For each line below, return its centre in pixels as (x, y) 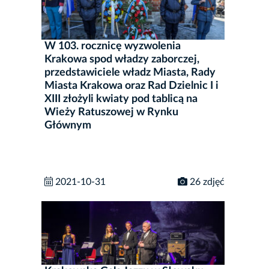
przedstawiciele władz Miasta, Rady (130, 73)
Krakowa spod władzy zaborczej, (122, 60)
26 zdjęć (206, 182)
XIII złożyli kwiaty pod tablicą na (121, 99)
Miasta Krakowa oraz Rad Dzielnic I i (131, 86)
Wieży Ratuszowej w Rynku (111, 113)
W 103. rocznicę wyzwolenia (113, 47)
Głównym (68, 126)
